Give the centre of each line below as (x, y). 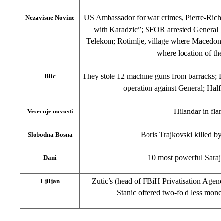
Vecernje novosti (50, 111)
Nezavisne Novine (50, 17)
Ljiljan (50, 181)
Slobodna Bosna (50, 134)
